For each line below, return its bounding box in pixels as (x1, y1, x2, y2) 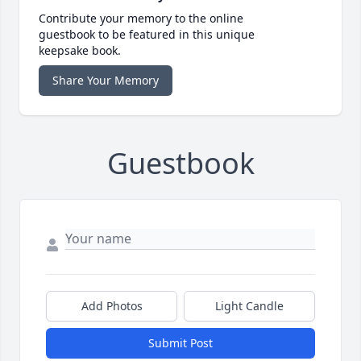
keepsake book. (39, 43, 121, 59)
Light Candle (215, 298, 284, 314)
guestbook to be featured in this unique (39, 27, 255, 43)
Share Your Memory (52, 73, 159, 89)
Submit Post (148, 335, 213, 351)
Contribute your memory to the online (39, 10, 243, 27)
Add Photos (81, 298, 143, 314)
